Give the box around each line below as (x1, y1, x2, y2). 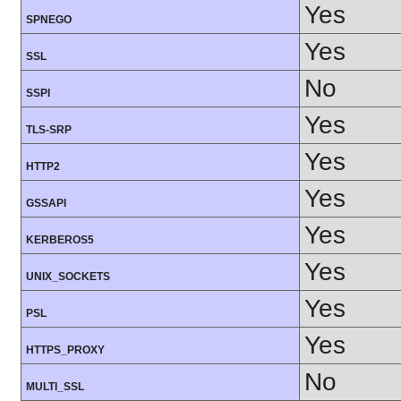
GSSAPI (26, 197, 66, 210)
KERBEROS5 (26, 234, 94, 247)
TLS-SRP (26, 124, 72, 137)
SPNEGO (26, 13, 72, 27)
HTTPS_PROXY (26, 344, 105, 357)
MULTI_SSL (26, 380, 84, 394)
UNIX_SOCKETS (26, 270, 110, 284)
